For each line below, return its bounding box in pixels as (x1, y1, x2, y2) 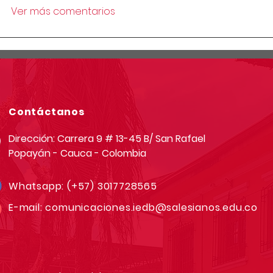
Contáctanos (9, 105, 85, 119)
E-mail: (9, 200, 46, 215)
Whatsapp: (9, 179, 68, 194)
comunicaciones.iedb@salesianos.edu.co (45, 200, 258, 215)
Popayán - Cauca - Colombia (9, 146, 146, 161)
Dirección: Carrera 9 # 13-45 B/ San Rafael (9, 132, 205, 146)
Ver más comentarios (10, 4, 115, 19)
